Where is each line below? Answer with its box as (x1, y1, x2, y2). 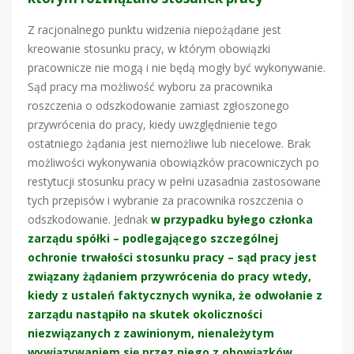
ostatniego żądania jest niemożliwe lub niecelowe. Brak (28, 135, 311, 151)
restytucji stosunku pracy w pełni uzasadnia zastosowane (28, 173, 321, 189)
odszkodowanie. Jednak (28, 211, 151, 227)
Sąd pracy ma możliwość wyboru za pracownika (28, 78, 273, 94)
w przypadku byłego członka (151, 211, 313, 227)
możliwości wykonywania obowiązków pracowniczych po (28, 154, 319, 170)
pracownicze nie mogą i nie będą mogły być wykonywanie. (28, 59, 326, 75)
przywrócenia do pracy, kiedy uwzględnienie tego (28, 116, 277, 132)
